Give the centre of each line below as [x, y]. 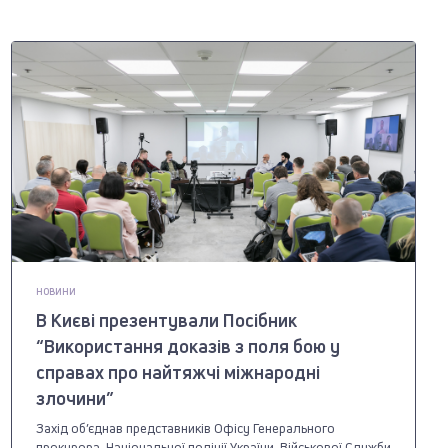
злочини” [74, 397]
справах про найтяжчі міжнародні [177, 371]
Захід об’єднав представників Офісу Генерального [185, 427]
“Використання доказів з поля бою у [187, 345]
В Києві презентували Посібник [166, 319]
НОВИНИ [55, 291]
